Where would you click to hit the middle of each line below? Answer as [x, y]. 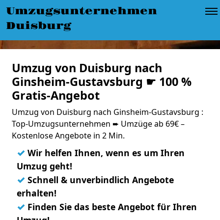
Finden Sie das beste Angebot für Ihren [111, 207]
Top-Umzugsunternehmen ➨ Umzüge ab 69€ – [98, 124]
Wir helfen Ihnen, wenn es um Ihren [105, 153]
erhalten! [37, 193]
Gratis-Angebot [56, 95]
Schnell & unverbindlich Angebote [99, 180]
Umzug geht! [44, 166]
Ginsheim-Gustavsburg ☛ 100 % [102, 82]
